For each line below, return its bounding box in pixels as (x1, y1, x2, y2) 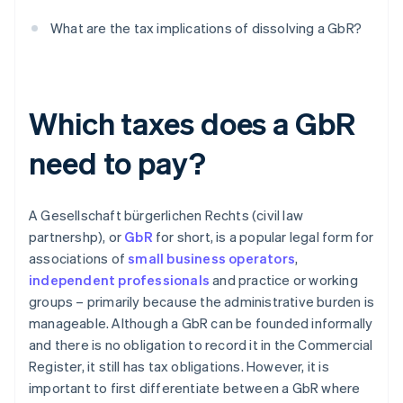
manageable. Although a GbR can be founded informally (29, 314, 373, 333)
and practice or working (210, 271, 358, 290)
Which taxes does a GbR (29, 103, 355, 143)
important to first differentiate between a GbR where (29, 379, 361, 398)
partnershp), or (29, 228, 125, 246)
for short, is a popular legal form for (152, 228, 374, 246)
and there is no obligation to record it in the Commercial (29, 336, 373, 354)
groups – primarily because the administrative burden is (29, 292, 375, 311)
